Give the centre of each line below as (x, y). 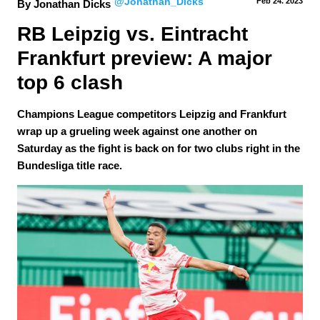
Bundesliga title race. (70, 165)
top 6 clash (70, 82)
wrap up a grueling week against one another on (137, 131)
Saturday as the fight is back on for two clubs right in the (159, 148)
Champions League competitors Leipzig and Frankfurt (152, 114)
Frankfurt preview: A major (147, 58)
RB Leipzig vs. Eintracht (135, 34)
